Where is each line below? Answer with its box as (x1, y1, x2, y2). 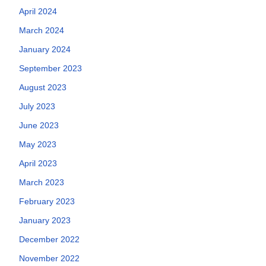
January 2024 (19, 45, 71, 54)
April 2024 (19, 7, 57, 16)
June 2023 (19, 121, 59, 130)
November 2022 (19, 254, 80, 263)
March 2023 (19, 178, 64, 187)
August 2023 (19, 83, 66, 92)
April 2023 (19, 159, 57, 168)
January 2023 (19, 216, 71, 225)
